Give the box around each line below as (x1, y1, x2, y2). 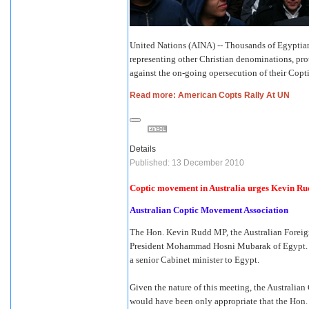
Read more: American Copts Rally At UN (130, 90, 290, 101)
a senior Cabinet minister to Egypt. (130, 255, 259, 266)
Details (130, 144, 156, 154)
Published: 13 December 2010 (130, 158, 244, 168)
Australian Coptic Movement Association (130, 205, 288, 216)
